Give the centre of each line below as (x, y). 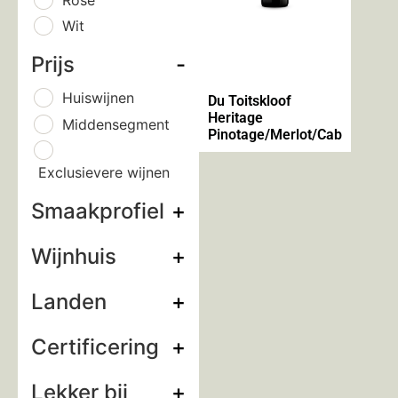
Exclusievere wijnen (104, 172)
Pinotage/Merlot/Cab (275, 134)
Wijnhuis (74, 256)
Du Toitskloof (250, 100)
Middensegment (116, 124)
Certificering (95, 347)
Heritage (235, 117)
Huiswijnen (98, 98)
